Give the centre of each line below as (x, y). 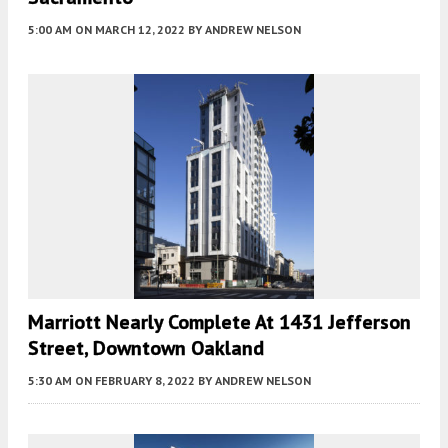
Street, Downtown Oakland (146, 348)
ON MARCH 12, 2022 (130, 30)
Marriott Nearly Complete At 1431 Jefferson (219, 322)
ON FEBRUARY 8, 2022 (135, 381)
